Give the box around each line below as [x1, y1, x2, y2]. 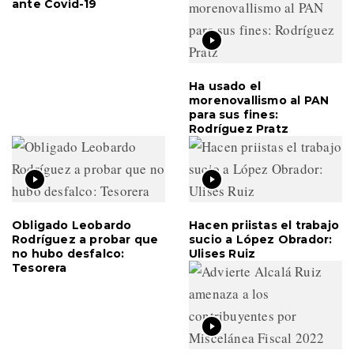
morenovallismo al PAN [189, 93, 330, 108]
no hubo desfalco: [12, 247, 125, 262]
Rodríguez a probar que [12, 232, 159, 247]
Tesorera [12, 261, 67, 276]
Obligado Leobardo [12, 218, 132, 233]
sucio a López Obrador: [189, 232, 333, 247]
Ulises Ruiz [189, 247, 256, 262]
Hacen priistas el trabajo [189, 218, 339, 233]
